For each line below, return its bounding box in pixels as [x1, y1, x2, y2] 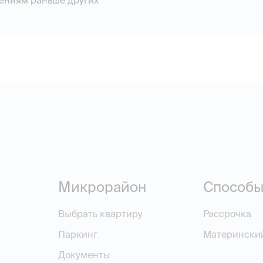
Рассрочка [203, 208, 252, 220]
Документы [58, 249, 111, 261]
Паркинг [58, 229, 98, 240]
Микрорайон [58, 179, 147, 195]
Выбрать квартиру [58, 208, 143, 220]
